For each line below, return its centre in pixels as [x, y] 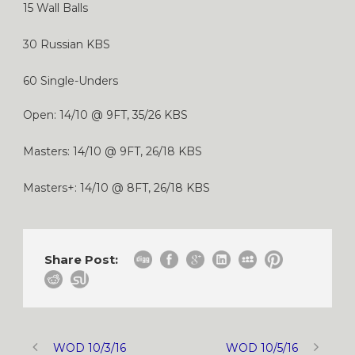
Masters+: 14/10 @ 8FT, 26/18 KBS [116, 187]
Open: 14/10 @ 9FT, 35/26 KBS [105, 115]
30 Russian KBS [67, 44]
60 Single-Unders [71, 80]
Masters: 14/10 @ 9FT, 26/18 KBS [113, 151]
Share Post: [81, 259]
